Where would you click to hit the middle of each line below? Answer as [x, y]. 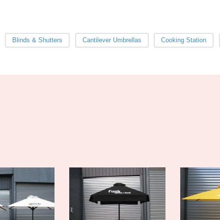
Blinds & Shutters [37, 40]
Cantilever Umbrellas [112, 40]
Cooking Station [184, 40]
